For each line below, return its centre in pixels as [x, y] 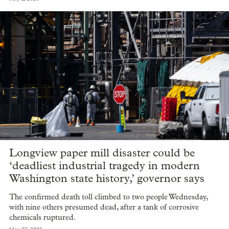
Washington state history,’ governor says [107, 178]
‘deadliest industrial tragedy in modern [105, 165]
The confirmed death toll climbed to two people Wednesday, [108, 197]
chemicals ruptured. [42, 217]
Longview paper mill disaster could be [102, 153]
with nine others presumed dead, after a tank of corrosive [104, 207]
